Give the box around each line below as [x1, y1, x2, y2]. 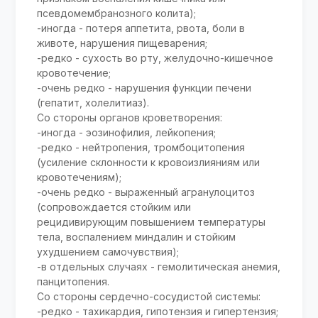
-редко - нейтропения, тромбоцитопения [37, 141, 246, 153]
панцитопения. [37, 275, 110, 287]
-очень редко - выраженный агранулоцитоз [37, 185, 256, 198]
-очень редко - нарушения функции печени [37, 81, 252, 94]
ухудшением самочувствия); [37, 245, 180, 258]
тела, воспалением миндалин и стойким [37, 230, 236, 243]
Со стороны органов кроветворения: [37, 111, 223, 124]
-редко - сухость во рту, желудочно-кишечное [37, 51, 274, 64]
